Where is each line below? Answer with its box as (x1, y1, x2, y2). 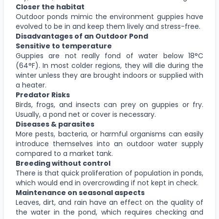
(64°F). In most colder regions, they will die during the (16, 60, 203, 70)
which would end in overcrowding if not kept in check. (16, 177, 198, 188)
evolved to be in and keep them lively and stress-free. (16, 21, 200, 31)
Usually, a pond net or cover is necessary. (16, 109, 156, 119)
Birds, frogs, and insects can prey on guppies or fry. (16, 99, 203, 109)
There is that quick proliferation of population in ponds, (16, 168, 203, 178)
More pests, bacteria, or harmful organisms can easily (16, 129, 203, 139)
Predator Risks (16, 89, 70, 100)
